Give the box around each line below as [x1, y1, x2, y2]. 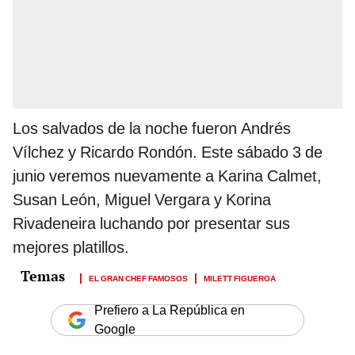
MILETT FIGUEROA [204, 271, 276, 284]
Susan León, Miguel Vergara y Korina [13, 190, 271, 210]
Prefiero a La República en [94, 303, 245, 319]
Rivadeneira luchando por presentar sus [13, 214, 290, 234]
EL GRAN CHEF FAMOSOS [89, 271, 188, 284]
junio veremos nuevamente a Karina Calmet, [13, 166, 322, 186]
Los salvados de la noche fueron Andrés [13, 119, 291, 139]
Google [94, 322, 136, 338]
